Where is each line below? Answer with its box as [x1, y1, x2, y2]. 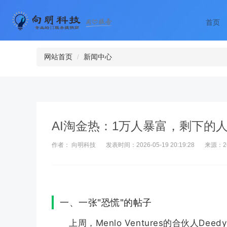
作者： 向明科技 [52, 141, 96, 148]
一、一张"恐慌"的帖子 [60, 197, 152, 208]
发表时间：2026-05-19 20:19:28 [106, 141, 195, 148]
